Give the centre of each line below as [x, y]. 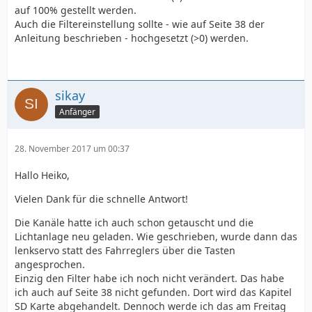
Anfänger [77, 111]
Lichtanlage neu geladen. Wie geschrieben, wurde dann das [156, 236]
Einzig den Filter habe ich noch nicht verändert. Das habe [149, 278]
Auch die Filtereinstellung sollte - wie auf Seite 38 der [140, 24]
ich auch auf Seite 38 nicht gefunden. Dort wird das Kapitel [153, 292]
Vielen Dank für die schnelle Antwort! [101, 199]
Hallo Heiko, [42, 175]
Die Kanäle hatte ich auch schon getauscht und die [134, 223]
